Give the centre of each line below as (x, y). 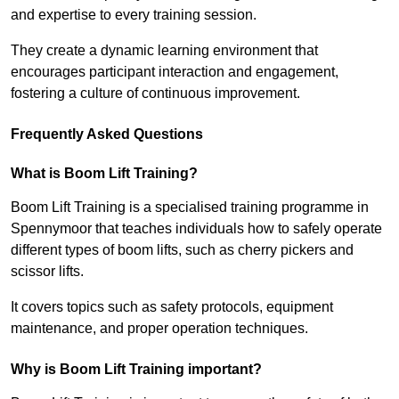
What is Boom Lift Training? (104, 174)
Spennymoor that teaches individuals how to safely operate (196, 229)
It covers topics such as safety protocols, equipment (172, 307)
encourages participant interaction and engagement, (175, 72)
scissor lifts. (47, 272)
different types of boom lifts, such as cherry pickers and (182, 250)
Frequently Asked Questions (107, 134)
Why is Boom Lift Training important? (136, 370)
